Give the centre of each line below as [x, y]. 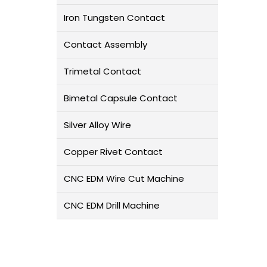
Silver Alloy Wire [97, 125]
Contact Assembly [105, 45]
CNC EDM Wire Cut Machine [124, 179]
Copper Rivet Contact [113, 152]
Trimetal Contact [102, 72]
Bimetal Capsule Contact [120, 98]
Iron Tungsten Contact [114, 18]
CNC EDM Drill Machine [111, 206]
